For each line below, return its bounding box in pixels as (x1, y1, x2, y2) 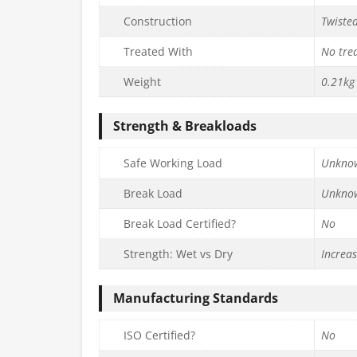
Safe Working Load (124, 155, 222, 171)
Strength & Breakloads (113, 117, 257, 135)
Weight (124, 74, 161, 90)
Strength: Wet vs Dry (124, 246, 233, 262)
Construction (124, 14, 192, 29)
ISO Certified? (124, 328, 195, 343)
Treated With (124, 44, 193, 60)
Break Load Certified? (124, 216, 236, 232)
